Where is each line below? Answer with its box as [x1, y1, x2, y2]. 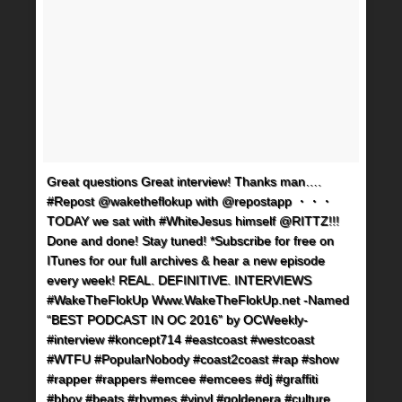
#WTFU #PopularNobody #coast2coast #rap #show [47, 351, 338, 366]
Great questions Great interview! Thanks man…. [47, 173, 321, 188]
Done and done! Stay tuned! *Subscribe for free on [47, 232, 334, 248]
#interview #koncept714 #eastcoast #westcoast [47, 331, 314, 346]
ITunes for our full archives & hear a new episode [47, 252, 325, 267]
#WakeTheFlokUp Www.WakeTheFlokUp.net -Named [47, 292, 349, 307]
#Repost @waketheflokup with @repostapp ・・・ [47, 193, 333, 208]
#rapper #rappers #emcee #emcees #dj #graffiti [47, 371, 318, 386]
